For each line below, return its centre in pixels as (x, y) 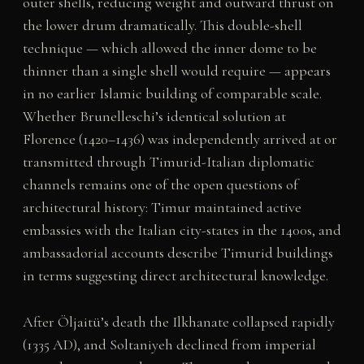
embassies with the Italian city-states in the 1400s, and (182, 230)
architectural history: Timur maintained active (162, 208)
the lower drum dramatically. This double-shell (162, 26)
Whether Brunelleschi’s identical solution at (154, 117)
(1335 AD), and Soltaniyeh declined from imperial (169, 345)
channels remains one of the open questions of (160, 185)
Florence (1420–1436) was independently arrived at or (180, 139)
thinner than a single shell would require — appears (176, 71)
